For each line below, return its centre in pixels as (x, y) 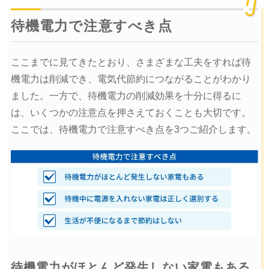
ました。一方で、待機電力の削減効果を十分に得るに (126, 96)
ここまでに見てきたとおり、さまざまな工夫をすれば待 (131, 62)
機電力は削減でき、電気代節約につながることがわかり (131, 79)
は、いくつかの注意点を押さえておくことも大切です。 (131, 113)
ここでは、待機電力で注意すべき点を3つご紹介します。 (133, 130)
